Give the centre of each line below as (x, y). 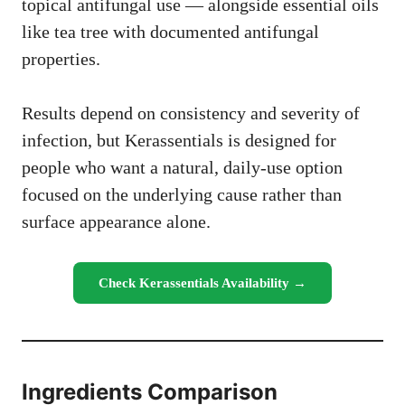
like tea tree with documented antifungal (170, 32)
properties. (61, 59)
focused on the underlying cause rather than (182, 195)
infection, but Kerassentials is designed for (179, 141)
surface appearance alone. (116, 222)
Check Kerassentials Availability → (202, 283)
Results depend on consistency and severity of (191, 113)
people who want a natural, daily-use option (182, 168)
